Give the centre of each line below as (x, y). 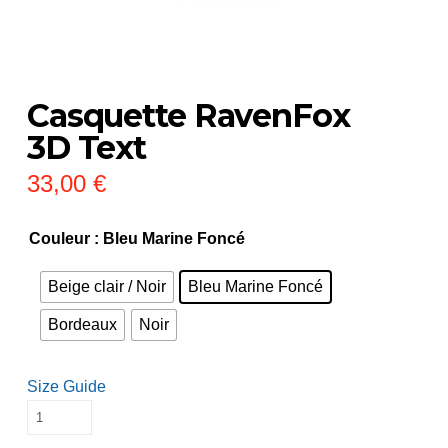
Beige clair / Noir (106, 287)
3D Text (86, 148)
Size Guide (66, 387)
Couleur (59, 239)
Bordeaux (82, 325)
